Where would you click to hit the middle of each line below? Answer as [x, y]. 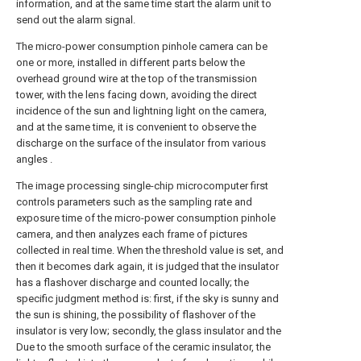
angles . [34, 159]
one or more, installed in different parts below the [131, 62]
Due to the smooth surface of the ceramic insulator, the [143, 347]
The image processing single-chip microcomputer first [142, 186]
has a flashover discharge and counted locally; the [133, 282]
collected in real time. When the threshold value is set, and [150, 250]
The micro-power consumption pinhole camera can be [142, 46]
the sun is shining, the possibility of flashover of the [136, 315]
